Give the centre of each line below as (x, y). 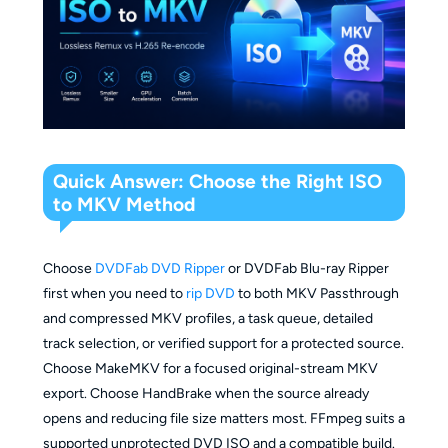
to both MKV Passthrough (316, 293)
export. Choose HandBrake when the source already (205, 393)
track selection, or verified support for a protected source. (223, 343)
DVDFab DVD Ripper (159, 268)
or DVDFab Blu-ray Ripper (306, 268)
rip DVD (210, 293)
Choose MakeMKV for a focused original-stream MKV (210, 368)
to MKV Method (124, 204)
